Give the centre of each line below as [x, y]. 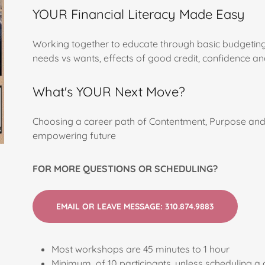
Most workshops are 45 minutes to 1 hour [141, 249]
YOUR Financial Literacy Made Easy [138, 14]
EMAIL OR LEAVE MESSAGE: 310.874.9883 [135, 206]
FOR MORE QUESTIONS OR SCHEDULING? [125, 169]
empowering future [75, 135]
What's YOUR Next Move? [109, 92]
